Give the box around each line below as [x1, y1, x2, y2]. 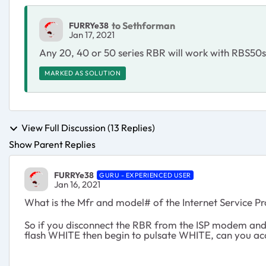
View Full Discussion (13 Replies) [21, 122, 155, 134]
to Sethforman [112, 19, 175, 31]
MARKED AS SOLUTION [45, 69, 121, 77]
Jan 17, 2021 [69, 28, 115, 40]
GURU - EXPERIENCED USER [99, 170, 191, 179]
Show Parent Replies [9, 138, 96, 151]
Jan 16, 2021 [54, 178, 100, 190]
